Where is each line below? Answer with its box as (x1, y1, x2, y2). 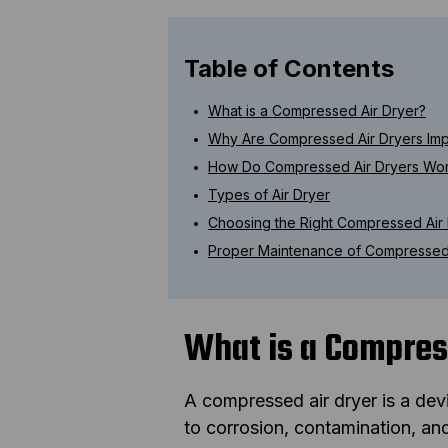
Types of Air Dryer (208, 185, 330, 203)
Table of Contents (184, 53, 394, 83)
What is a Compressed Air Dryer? (208, 101, 426, 119)
